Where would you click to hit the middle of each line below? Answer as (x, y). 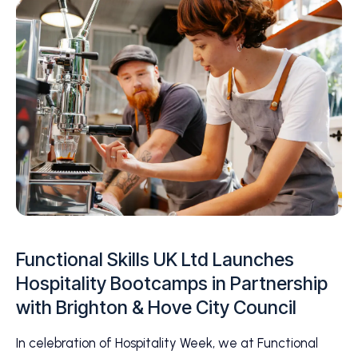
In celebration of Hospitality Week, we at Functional (167, 343)
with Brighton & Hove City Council (156, 308)
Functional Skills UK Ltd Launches (155, 260)
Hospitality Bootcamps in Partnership (172, 284)
